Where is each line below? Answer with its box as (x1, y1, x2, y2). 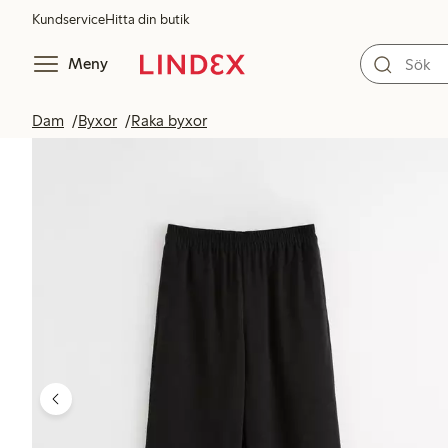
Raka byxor (131, 111, 207, 130)
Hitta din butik (105, 11, 189, 28)
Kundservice (32, 11, 105, 28)
